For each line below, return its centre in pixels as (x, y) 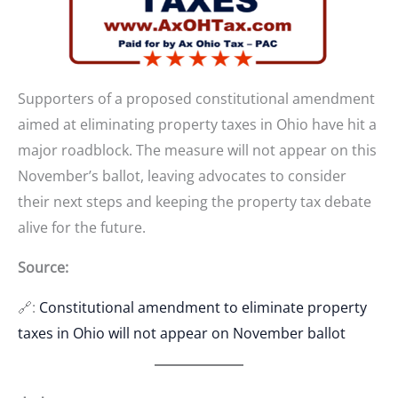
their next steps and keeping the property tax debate (195, 201)
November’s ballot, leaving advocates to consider (182, 175)
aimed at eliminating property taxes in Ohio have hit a (197, 124)
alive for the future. (82, 227)
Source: (43, 267)
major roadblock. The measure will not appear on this (197, 150)
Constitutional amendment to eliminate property (203, 307)
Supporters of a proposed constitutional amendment (196, 98)
